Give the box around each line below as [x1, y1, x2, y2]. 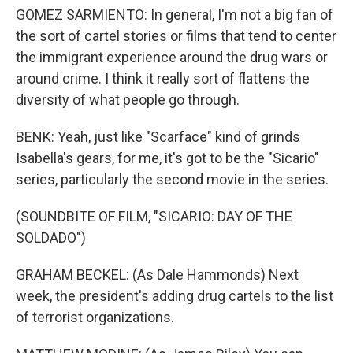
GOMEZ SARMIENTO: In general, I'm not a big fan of [16, 6, 333, 23]
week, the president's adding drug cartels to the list [16, 288, 333, 304]
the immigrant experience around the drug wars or [16, 49, 328, 65]
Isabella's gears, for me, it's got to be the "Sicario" [16, 150, 319, 166]
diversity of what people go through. [16, 91, 240, 108]
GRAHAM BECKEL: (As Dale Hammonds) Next [16, 266, 299, 283]
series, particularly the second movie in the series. [16, 171, 329, 188]
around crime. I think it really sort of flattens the [16, 70, 310, 87]
